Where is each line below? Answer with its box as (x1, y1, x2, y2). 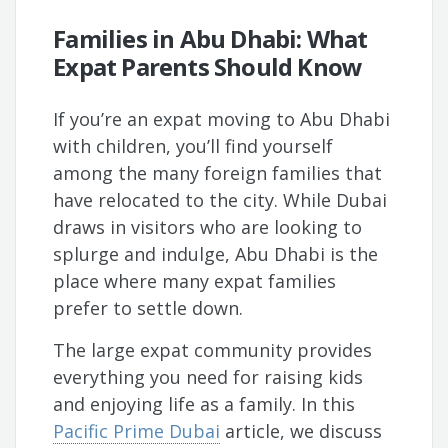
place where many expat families (53, 269, 337, 294)
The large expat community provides (53, 338, 373, 363)
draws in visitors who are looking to (53, 215, 363, 240)
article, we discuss (220, 419, 383, 444)
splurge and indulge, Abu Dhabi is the (53, 242, 379, 267)
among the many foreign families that (53, 161, 383, 186)
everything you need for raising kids (53, 365, 364, 390)
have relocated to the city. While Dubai (53, 188, 388, 213)
